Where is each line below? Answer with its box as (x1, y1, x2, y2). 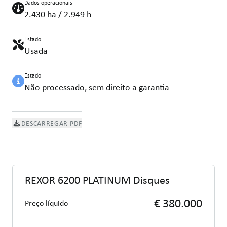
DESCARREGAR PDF (21, 119, 82, 128)
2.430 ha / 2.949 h (24, 8, 91, 20)
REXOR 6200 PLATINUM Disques (25, 173, 170, 187)
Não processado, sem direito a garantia (24, 81, 169, 93)
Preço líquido (25, 198, 68, 208)
